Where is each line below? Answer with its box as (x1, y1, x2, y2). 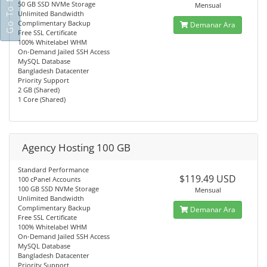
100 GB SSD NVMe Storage (18, 184, 99, 193)
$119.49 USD (179, 172, 237, 185)
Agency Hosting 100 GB (22, 141, 131, 154)
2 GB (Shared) (18, 85, 60, 94)
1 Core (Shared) (18, 95, 66, 104)
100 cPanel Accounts (18, 175, 80, 184)
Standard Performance (18, 165, 89, 174)
